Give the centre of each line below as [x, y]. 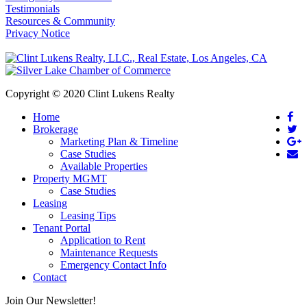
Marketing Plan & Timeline [119, 141]
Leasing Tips [88, 215]
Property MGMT [70, 178]
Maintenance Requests [109, 252]
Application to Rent [103, 240]
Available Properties [104, 166]
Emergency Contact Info [113, 265]
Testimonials [33, 8]
